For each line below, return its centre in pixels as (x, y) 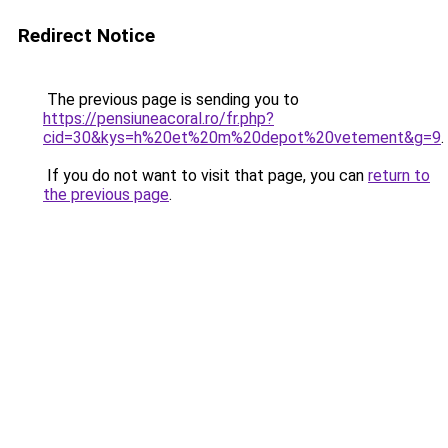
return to (399, 175)
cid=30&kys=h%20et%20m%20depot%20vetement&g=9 (242, 137)
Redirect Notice (86, 35)
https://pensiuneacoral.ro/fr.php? (158, 118)
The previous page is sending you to (171, 99)
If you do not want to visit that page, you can (205, 175)
